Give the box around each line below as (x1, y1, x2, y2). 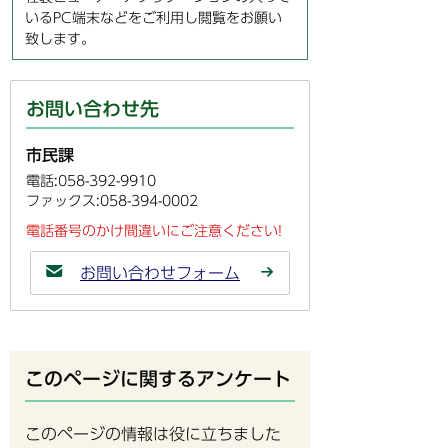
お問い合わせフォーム (80, 265, 240, 281)
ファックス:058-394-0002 (26, 193, 198, 208)
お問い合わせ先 (26, 99, 159, 118)
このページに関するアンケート (25, 369, 291, 388)
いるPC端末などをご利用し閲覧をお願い (25, 10, 282, 25)
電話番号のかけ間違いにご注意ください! (26, 223, 282, 238)
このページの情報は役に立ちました (25, 426, 281, 443)
